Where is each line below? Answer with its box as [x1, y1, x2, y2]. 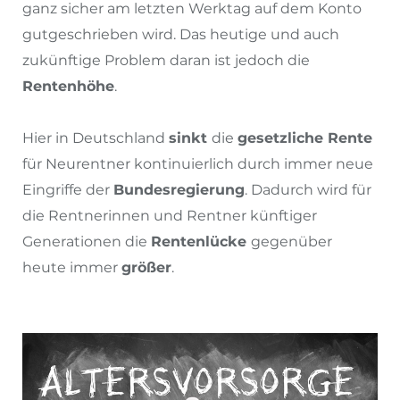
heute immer [22, 259, 121, 277]
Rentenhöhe [22, 78, 114, 96]
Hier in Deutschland [22, 129, 169, 147]
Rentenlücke [151, 233, 251, 251]
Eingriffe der [22, 181, 113, 199]
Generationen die [22, 233, 151, 251]
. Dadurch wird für [245, 181, 371, 199]
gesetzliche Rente [237, 129, 372, 147]
